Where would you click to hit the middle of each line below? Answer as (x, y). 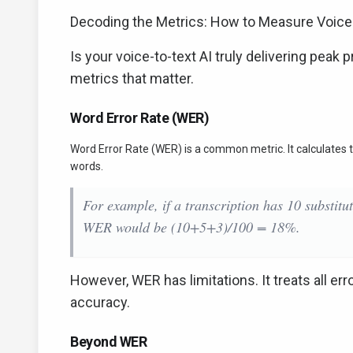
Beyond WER (109, 342)
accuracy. (100, 302)
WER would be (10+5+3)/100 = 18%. (191, 227)
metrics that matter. (132, 78)
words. (87, 166)
